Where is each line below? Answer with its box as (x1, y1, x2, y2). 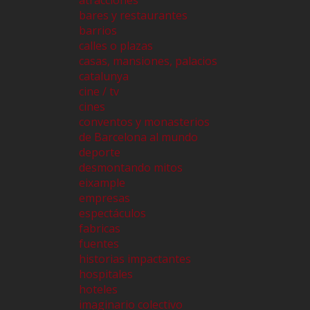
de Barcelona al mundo (79, 129, 198, 145)
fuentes (79, 236, 119, 252)
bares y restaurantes (79, 8, 188, 24)
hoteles (79, 282, 118, 298)
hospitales (79, 266, 133, 282)
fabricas (79, 221, 120, 237)
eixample (79, 175, 125, 191)
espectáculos (79, 206, 146, 221)
